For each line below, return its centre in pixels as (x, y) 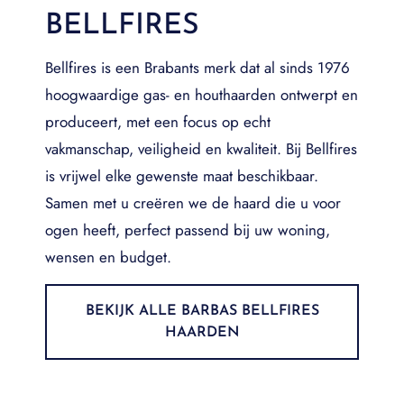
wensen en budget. (108, 257)
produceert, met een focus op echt (158, 121)
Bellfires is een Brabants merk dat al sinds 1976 (197, 67)
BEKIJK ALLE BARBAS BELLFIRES (202, 311)
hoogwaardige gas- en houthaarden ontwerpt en (202, 94)
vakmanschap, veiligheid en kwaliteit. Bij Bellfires (201, 148)
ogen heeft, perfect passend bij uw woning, (188, 230)
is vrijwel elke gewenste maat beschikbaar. (182, 175)
